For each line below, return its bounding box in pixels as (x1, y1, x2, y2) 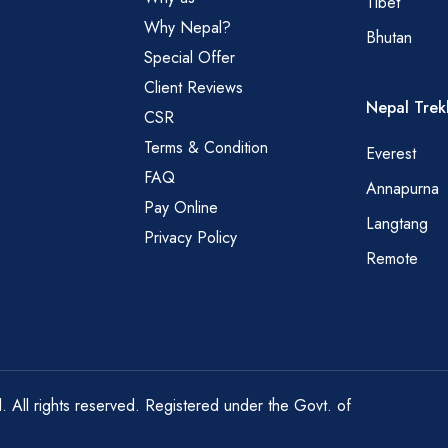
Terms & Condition (144, 136, 269, 160)
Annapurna (365, 176, 439, 200)
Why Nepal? (144, 16, 232, 40)
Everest (365, 141, 416, 165)
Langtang (365, 211, 428, 235)
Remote (365, 246, 418, 270)
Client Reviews (144, 76, 244, 100)
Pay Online (144, 196, 219, 220)
